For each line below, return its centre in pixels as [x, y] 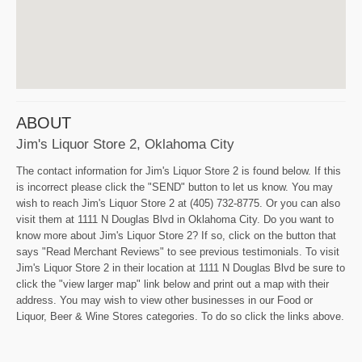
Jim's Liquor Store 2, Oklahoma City [125, 144]
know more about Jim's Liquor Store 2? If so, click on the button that [176, 236]
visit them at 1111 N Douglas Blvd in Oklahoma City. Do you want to [175, 220]
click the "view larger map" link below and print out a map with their [173, 284]
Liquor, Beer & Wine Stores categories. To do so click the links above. [180, 317]
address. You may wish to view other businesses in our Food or [164, 301]
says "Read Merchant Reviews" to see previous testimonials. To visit [178, 252]
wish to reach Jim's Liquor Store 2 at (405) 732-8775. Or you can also [178, 204]
